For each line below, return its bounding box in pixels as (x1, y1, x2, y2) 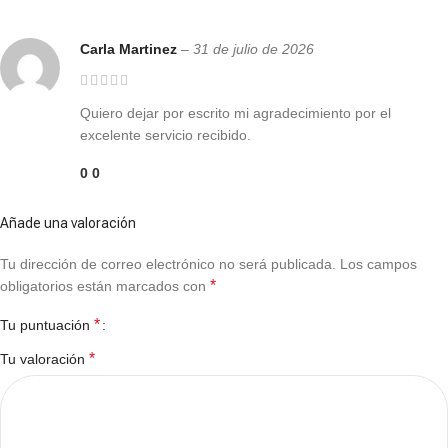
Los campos (340, 255, 417, 272)
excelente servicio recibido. (80, 126, 251, 143)
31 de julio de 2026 (193, 40, 314, 57)
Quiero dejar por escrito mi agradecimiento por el (80, 104, 391, 121)
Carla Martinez (80, 40, 181, 57)
